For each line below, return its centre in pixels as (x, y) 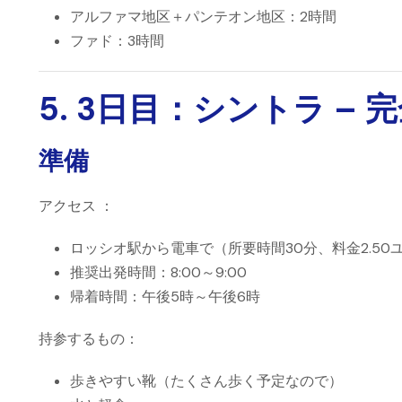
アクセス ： (76, 206)
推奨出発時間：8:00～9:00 (158, 272)
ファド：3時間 (117, 41)
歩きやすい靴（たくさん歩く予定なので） (206, 381)
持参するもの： (89, 339)
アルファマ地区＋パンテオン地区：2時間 (203, 17)
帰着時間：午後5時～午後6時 (165, 297)
